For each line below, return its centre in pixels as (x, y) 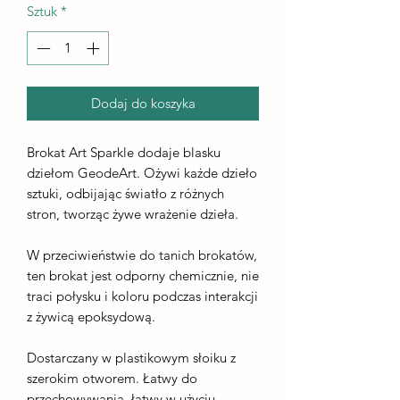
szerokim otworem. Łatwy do (112, 379)
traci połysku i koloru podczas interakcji (142, 296)
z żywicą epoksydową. (91, 317)
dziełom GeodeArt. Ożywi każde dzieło (142, 173)
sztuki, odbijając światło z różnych (125, 194)
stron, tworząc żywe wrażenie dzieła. (133, 214)
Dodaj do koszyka (143, 104)
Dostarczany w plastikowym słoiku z (131, 358)
